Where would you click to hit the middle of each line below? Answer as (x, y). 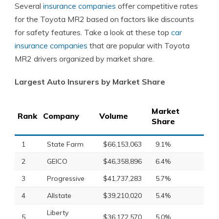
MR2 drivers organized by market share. (84, 59)
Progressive (66, 178)
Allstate (59, 196)
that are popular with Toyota (139, 45)
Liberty (58, 213)
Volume (114, 116)
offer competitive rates (157, 6)
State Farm (65, 144)
